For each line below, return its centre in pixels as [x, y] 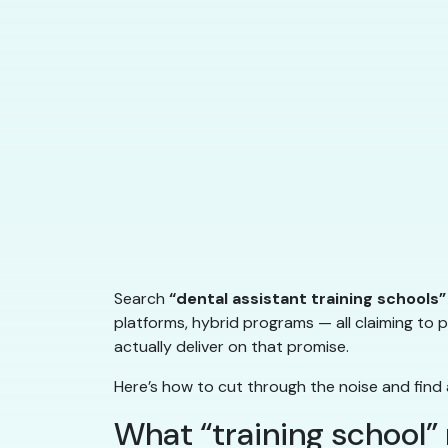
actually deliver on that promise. [231, 347]
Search [141, 299]
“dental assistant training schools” [307, 299]
